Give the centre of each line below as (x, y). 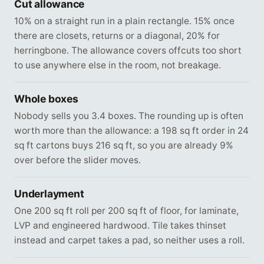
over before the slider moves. (77, 160)
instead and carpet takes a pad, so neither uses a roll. (129, 240)
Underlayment (49, 194)
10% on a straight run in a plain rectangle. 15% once (124, 21)
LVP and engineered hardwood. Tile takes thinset (120, 226)
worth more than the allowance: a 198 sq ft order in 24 (131, 131)
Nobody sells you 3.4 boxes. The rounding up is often (129, 116)
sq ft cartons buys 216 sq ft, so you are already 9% (124, 146)
